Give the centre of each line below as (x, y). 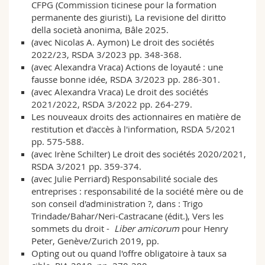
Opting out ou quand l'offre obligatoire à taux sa (129, 253)
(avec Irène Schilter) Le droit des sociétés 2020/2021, (138, 154)
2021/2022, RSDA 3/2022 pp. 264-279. (112, 104)
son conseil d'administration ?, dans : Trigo (117, 204)
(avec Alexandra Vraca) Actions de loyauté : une (127, 67)
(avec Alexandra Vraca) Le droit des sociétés (119, 92)
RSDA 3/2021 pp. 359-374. (86, 167)
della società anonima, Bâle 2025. (100, 30)
